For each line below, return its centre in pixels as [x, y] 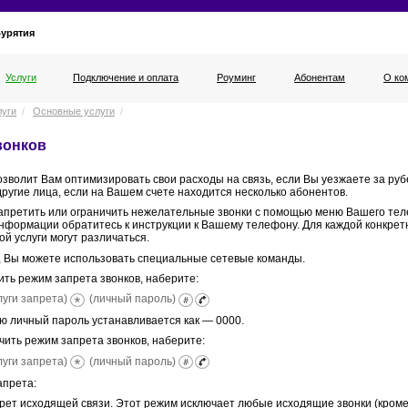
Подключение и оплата [126, 78]
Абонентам [320, 78]
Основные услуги [74, 112]
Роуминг [236, 78]
